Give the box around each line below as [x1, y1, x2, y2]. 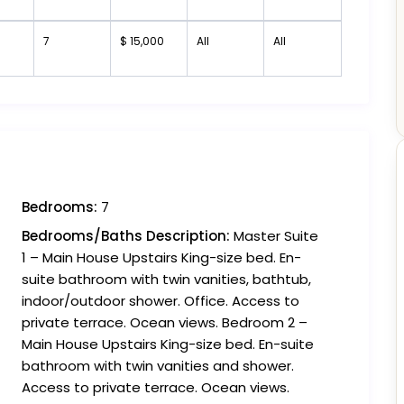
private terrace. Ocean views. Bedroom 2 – [22, 313, 308, 333]
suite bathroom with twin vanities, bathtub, [22, 270, 311, 289]
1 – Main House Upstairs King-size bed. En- [22, 248, 301, 268]
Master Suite [230, 226, 318, 246]
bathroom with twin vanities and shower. [22, 356, 294, 376]
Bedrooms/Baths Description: [22, 226, 230, 246]
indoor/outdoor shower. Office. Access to [22, 291, 299, 311]
